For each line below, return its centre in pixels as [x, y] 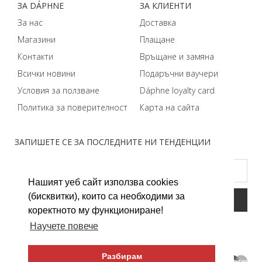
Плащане [157, 39]
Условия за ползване [58, 90]
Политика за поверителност [73, 107]
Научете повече [64, 226]
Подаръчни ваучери [179, 73]
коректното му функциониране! [96, 211]
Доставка [158, 22]
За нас [30, 22]
